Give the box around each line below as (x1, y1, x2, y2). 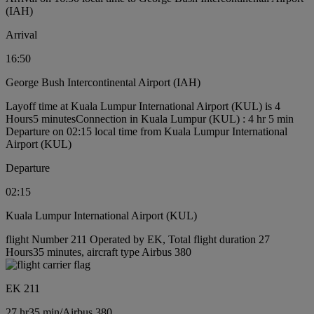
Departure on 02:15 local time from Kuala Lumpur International (6, 125, 287, 137)
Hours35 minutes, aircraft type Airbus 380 (6, 246, 191, 258)
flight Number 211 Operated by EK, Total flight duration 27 (6, 233, 270, 245)
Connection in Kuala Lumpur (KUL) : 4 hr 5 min (76, 113, 294, 125)
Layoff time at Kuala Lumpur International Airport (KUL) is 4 (6, 100, 280, 112)
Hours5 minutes (6, 113, 76, 125)
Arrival (6, 29, 37, 41)
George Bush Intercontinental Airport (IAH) (6, 76, 200, 88)
